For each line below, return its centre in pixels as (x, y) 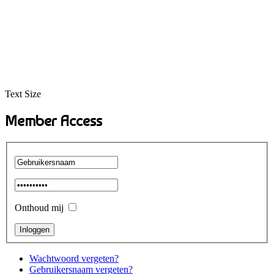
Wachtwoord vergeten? (74, 259)
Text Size (23, 94)
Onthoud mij (39, 208)
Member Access (54, 120)
